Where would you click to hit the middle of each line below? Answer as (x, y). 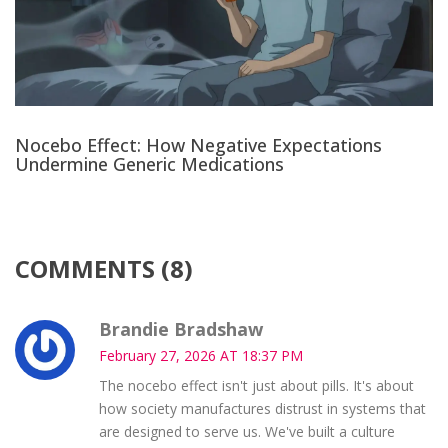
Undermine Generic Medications (149, 163)
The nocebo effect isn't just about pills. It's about (256, 385)
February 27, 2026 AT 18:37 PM (200, 355)
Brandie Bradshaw (180, 328)
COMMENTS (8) (104, 268)
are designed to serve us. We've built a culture (246, 431)
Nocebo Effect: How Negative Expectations (198, 144)
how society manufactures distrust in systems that (262, 408)
